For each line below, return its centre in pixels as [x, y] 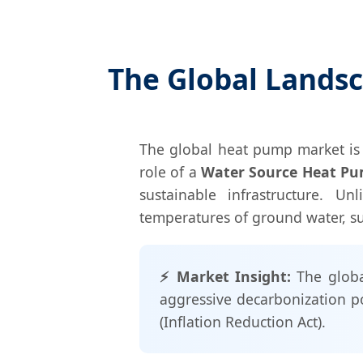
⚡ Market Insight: [226, 277]
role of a [171, 172]
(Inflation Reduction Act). [243, 322]
